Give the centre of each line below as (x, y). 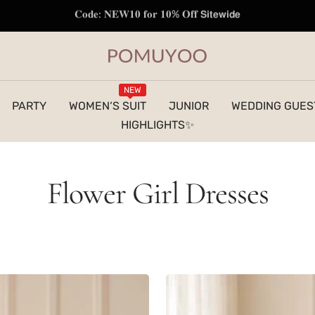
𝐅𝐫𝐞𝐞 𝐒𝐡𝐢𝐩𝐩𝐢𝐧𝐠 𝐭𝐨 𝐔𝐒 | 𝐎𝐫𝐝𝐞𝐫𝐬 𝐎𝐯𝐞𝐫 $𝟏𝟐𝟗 (157, 15)
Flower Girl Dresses (157, 193)
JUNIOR (189, 106)
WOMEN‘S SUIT (108, 106)
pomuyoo (132, 58)
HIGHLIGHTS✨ (157, 125)
